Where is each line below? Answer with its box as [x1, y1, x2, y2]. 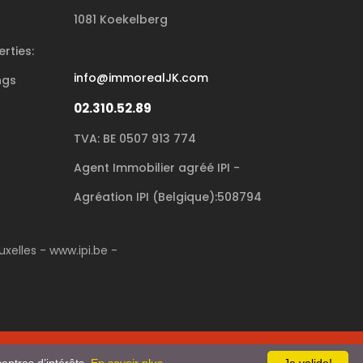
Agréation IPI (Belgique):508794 [74, 189, 262, 206]
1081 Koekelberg [74, 11, 168, 28]
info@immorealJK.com [74, 70, 208, 87]
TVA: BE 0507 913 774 [74, 130, 196, 147]
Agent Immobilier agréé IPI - [74, 160, 240, 177]
